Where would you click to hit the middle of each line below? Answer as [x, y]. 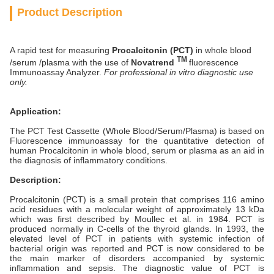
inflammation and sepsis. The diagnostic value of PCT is [137, 268]
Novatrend [153, 62]
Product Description [70, 12]
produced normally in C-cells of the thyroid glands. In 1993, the [137, 228]
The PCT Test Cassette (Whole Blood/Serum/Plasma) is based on [137, 131]
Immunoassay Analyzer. [57, 72]
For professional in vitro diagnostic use [179, 72]
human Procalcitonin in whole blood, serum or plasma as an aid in [137, 150]
